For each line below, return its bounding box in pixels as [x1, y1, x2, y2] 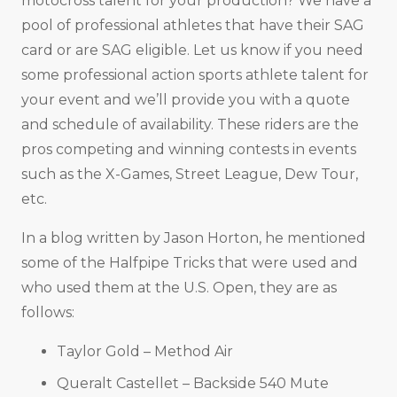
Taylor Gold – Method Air [57, 342, 233, 360]
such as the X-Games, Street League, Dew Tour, [21, 165, 358, 183]
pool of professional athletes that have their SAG [21, 16, 364, 34]
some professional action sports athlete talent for [21, 66, 369, 83]
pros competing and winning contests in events [21, 140, 356, 158]
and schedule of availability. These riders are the [21, 115, 359, 133]
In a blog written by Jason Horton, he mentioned [21, 229, 366, 246]
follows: [21, 303, 74, 321]
